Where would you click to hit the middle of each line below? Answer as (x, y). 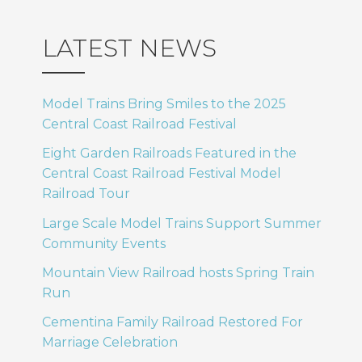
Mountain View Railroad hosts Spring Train (178, 272)
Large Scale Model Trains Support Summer (182, 223)
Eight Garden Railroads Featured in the (169, 154)
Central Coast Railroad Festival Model (162, 174)
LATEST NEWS (129, 48)
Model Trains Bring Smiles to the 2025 (164, 104)
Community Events (104, 243)
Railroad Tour (86, 194)
